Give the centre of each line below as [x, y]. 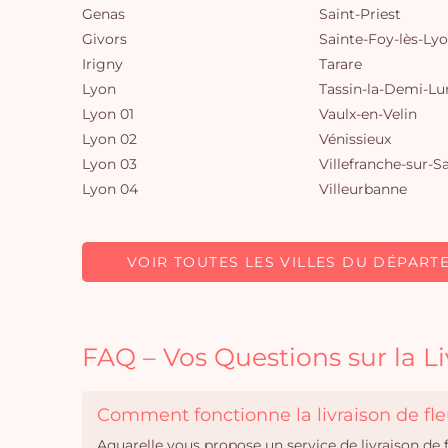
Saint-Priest [360, 14]
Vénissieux [355, 139]
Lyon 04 [110, 189]
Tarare [340, 64]
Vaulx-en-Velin [368, 114]
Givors [104, 39]
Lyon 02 [109, 139]
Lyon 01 [108, 114]
